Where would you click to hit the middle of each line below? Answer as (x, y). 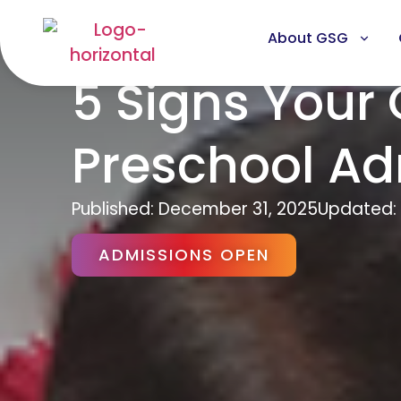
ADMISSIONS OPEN (184, 255)
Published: (113, 209)
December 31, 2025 (238, 209)
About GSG (307, 38)
